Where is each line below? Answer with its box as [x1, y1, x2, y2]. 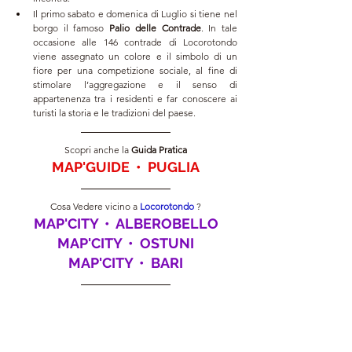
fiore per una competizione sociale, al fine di [33, 64, 237, 76]
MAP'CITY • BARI [68, 254, 183, 271]
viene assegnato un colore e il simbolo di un [33, 49, 237, 62]
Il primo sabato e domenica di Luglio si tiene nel [33, 7, 237, 20]
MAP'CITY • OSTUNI [57, 234, 194, 251]
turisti [33, 106, 59, 119]
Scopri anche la [64, 143, 131, 156]
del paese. [150, 106, 196, 119]
